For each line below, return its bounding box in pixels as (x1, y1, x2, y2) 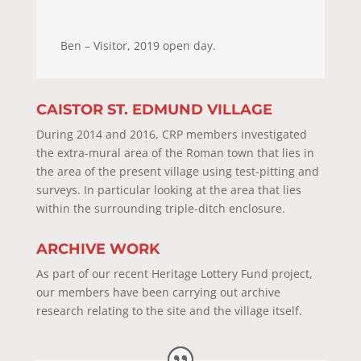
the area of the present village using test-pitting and (35, 163, 319, 179)
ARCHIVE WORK (35, 239, 160, 258)
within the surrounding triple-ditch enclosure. (35, 200, 285, 216)
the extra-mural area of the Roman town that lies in (35, 144, 314, 160)
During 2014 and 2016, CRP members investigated (35, 126, 307, 142)
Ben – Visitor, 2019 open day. (60, 37, 216, 53)
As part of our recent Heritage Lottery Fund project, (35, 265, 313, 281)
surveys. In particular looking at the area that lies (35, 181, 301, 197)
